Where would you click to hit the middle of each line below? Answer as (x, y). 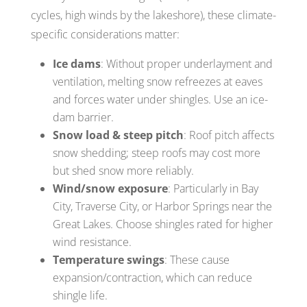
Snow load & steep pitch (118, 135)
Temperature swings (108, 259)
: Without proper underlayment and (186, 63)
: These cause (197, 259)
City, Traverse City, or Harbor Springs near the (162, 206)
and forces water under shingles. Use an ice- (160, 99)
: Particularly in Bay (213, 188)
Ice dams (76, 63)
